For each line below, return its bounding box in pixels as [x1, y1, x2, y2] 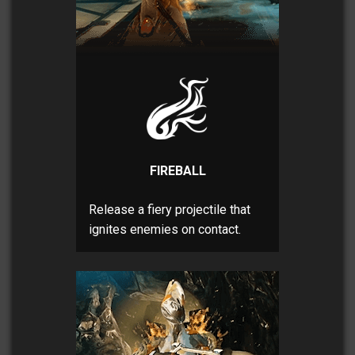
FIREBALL [149, 163, 206, 179]
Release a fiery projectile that [89, 202, 250, 218]
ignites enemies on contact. [89, 222, 241, 238]
